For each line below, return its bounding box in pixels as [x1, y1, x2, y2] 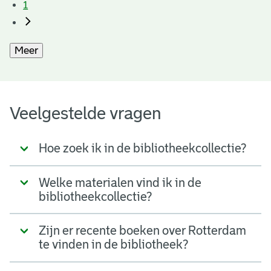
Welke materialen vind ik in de [39, 175, 201, 189]
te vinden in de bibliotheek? [39, 238, 188, 252]
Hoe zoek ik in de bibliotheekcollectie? [39, 142, 246, 155]
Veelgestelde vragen [10, 103, 162, 123]
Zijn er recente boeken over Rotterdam [39, 224, 246, 238]
